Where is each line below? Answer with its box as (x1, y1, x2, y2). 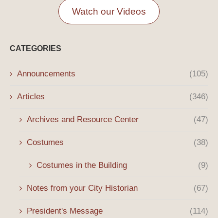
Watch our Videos (72, 6, 146, 17)
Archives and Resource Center (27, 115, 139, 125)
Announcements (17, 69, 75, 79)
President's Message (27, 206, 103, 216)
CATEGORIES (10, 44, 61, 53)
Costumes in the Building (36, 161, 127, 170)
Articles (17, 92, 45, 102)
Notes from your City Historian (27, 183, 138, 193)
